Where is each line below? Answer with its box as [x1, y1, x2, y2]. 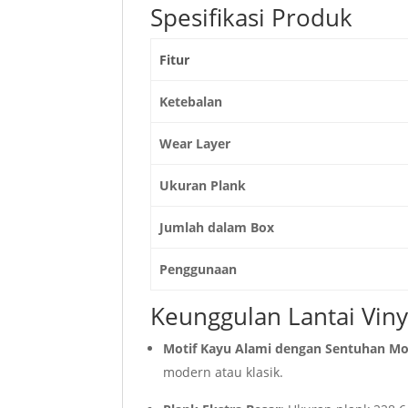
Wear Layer [158, 135, 230, 153]
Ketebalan [158, 93, 222, 111]
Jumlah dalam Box [158, 219, 274, 237]
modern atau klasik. [163, 363, 284, 382]
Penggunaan [158, 260, 237, 279]
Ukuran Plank [158, 177, 246, 195]
